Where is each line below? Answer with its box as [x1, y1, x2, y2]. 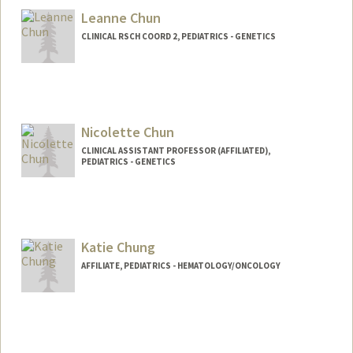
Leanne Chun [80, 8, 161, 27]
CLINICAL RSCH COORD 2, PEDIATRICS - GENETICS [80, 30, 276, 42]
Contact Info [35, 202, 102, 217]
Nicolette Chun [80, 123, 174, 142]
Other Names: [35, 221, 106, 236]
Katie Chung [80, 238, 155, 257]
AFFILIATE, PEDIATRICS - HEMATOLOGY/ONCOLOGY [80, 260, 281, 272]
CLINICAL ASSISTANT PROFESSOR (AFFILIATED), [80, 145, 270, 157]
